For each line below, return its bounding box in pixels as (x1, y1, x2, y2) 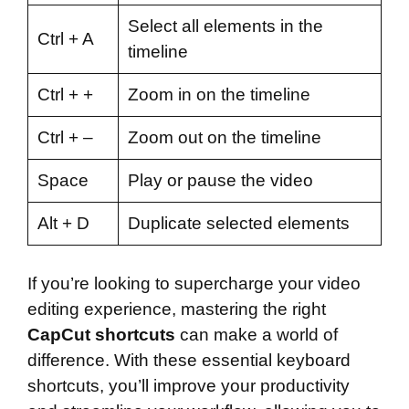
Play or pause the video (127, 170, 313, 190)
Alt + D (37, 213, 89, 233)
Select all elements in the (127, 16, 323, 36)
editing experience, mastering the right (27, 299, 326, 320)
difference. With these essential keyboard (27, 351, 351, 371)
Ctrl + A (37, 28, 94, 48)
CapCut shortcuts (27, 325, 175, 345)
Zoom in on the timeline (127, 84, 310, 104)
